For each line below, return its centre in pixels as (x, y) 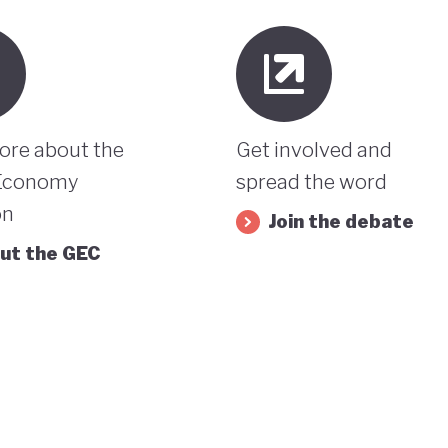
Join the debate (340, 221)
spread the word (311, 181)
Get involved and (313, 149)
